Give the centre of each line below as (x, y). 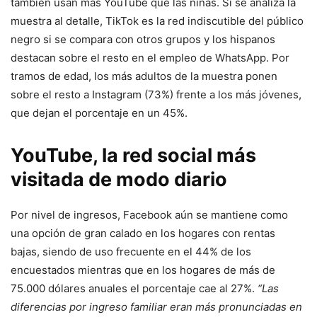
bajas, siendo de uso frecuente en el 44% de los (131, 252)
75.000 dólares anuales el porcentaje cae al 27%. (134, 289)
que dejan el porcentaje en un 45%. (99, 113)
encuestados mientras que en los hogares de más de (143, 270)
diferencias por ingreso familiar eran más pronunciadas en (156, 307)
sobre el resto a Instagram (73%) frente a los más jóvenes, (156, 95)
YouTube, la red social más (133, 156)
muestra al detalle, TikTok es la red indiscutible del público (157, 21)
